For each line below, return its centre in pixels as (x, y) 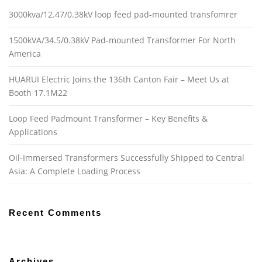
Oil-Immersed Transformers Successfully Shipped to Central (127, 158)
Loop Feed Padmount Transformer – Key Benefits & (108, 119)
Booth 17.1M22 (38, 93)
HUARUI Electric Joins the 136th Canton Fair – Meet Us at (119, 80)
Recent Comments (55, 213)
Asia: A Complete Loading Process (75, 171)
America (25, 54)
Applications (33, 132)
